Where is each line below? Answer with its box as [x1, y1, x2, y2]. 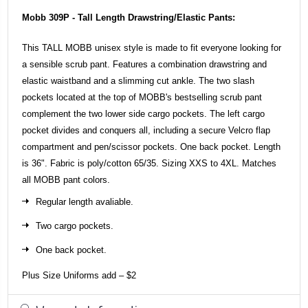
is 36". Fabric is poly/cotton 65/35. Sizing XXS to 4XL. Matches [22, 157, 276, 168]
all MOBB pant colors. [22, 174, 110, 185]
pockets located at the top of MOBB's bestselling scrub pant [22, 91, 262, 102]
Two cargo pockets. [36, 220, 113, 231]
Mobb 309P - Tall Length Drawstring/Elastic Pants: [22, 12, 235, 23]
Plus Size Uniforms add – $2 [22, 269, 136, 280]
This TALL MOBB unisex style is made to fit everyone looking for [22, 42, 281, 53]
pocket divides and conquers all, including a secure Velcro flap [22, 124, 270, 135]
